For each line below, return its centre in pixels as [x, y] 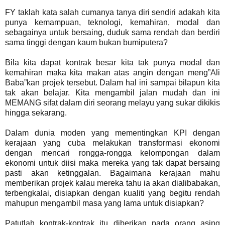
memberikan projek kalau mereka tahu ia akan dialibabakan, [113, 183]
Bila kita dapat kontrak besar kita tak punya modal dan [113, 62]
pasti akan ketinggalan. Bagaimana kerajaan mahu [113, 173]
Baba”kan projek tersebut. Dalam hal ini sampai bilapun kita [113, 82]
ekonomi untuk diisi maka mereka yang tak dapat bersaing [113, 163]
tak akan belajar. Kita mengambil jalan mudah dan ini [113, 92]
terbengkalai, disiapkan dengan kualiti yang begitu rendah [113, 193]
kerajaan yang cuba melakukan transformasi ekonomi [113, 143]
